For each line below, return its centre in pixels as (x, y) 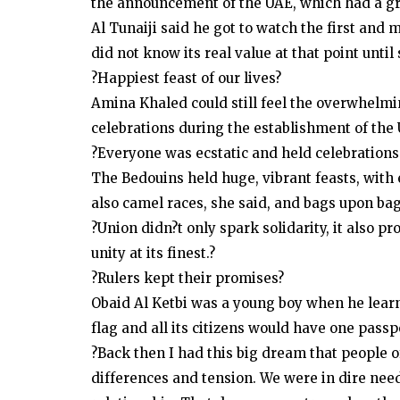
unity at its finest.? (153, 253)
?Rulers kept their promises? (187, 278)
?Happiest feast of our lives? (186, 78)
